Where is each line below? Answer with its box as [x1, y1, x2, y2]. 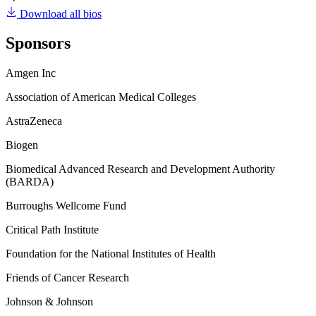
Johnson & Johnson [6, 296, 93, 308]
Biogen [6, 139, 38, 152]
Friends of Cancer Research [6, 272, 129, 284]
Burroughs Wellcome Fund [6, 200, 126, 212]
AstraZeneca [6, 115, 62, 128]
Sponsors [6, 34, 71, 53]
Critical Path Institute [6, 224, 99, 236]
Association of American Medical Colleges [6, 91, 196, 104]
